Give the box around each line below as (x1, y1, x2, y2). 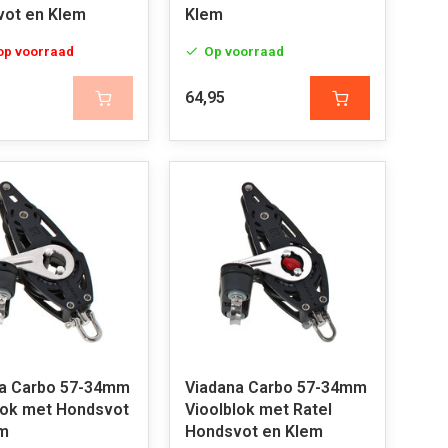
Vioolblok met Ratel (184, 400, 332, 419)
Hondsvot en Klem (184, 422, 323, 441)
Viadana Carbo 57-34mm (184, 378, 367, 397)
